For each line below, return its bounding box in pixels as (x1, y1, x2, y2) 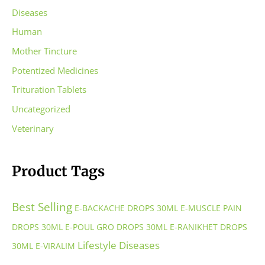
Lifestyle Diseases (77, 238, 160, 253)
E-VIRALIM (35, 240, 75, 252)
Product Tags (12, 163, 105, 180)
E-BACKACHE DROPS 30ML (75, 202, 178, 214)
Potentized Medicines (12, 64, 98, 76)
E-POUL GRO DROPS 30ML (65, 221, 167, 233)
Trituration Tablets (12, 83, 86, 96)
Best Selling (12, 199, 72, 215)
